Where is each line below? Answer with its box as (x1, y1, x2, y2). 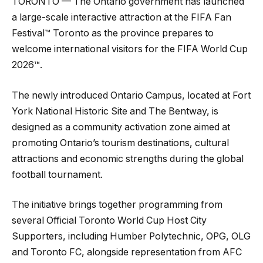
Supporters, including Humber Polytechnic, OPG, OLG (12, 231, 251, 242)
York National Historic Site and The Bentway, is (12, 105, 218, 117)
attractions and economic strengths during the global (12, 153, 244, 164)
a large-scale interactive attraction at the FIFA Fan (12, 12, 231, 23)
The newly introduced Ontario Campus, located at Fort (12, 89, 251, 101)
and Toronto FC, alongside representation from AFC (12, 247, 242, 258)
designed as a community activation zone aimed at (12, 121, 230, 133)
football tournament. (12, 168, 103, 180)
